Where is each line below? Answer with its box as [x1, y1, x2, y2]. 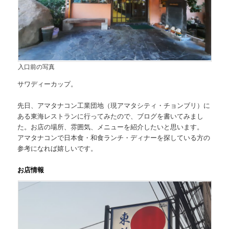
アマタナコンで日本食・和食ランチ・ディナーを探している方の [17, 132, 211, 143]
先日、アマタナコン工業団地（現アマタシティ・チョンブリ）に [17, 100, 211, 110]
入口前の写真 [17, 62, 55, 71]
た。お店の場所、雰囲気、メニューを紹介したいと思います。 [17, 122, 204, 132]
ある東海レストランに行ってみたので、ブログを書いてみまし [17, 111, 204, 121]
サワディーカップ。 [17, 78, 78, 88]
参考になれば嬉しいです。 [17, 143, 98, 153]
